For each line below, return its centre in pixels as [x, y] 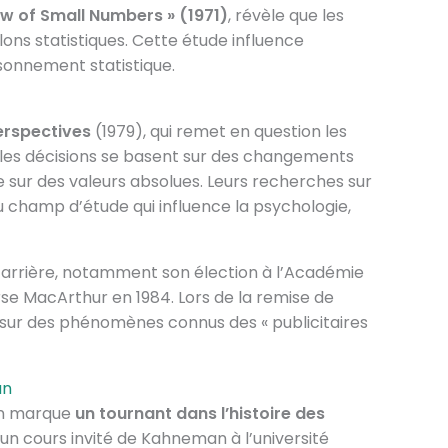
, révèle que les [285, 15]
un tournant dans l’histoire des [199, 413]
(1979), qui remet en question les [218, 131]
